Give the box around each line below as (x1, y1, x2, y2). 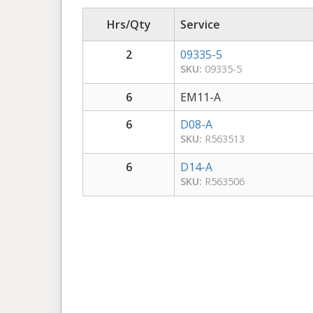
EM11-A (180, 89, 221, 105)
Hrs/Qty (106, 16, 151, 32)
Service (180, 16, 220, 32)
